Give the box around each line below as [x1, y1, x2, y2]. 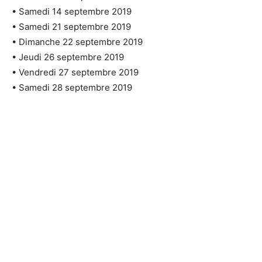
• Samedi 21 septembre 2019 [12, 20, 131, 32]
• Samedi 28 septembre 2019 [12, 81, 132, 93]
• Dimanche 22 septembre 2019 [12, 36, 143, 47]
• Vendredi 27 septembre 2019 [12, 66, 139, 78]
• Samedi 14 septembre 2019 [12, 5, 132, 17]
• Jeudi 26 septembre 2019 [12, 51, 124, 63]
